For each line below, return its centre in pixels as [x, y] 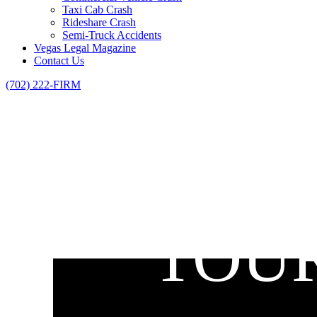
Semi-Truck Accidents [112, 35]
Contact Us [59, 60]
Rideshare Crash [99, 22]
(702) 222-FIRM [43, 85]
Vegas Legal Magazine [85, 48]
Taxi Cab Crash [97, 10]
